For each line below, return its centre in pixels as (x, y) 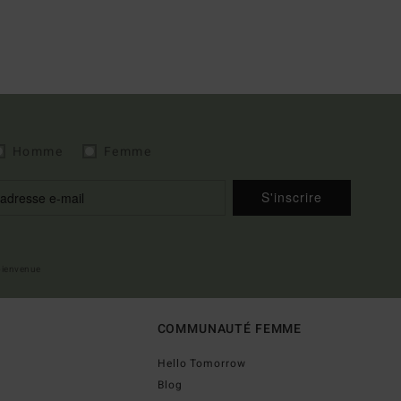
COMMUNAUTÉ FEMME (230, 328)
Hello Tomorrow (202, 363)
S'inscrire (292, 197)
